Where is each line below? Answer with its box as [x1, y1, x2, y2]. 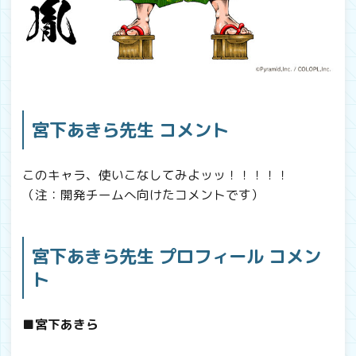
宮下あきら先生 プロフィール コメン [32, 244, 321, 269]
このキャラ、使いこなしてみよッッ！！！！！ [22, 166, 289, 184]
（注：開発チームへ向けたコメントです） [22, 186, 264, 204]
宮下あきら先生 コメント [32, 118, 229, 143]
